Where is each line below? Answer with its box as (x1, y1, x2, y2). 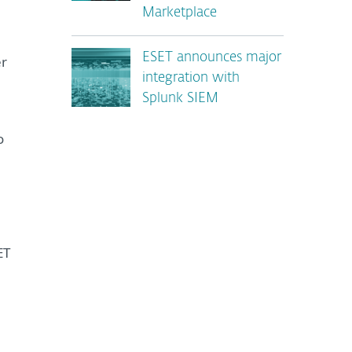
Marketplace (142, 6, 217, 20)
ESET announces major (142, 51, 281, 64)
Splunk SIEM (142, 92, 218, 105)
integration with (142, 71, 240, 85)
